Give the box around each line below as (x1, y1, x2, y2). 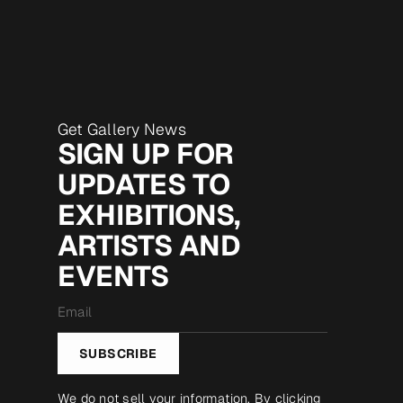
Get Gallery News (58, 119, 186, 140)
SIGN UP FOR (58, 135, 234, 173)
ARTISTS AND (58, 227, 241, 264)
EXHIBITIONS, (58, 196, 240, 234)
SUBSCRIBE (79, 345, 157, 363)
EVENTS (58, 257, 169, 295)
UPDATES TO (58, 166, 230, 203)
